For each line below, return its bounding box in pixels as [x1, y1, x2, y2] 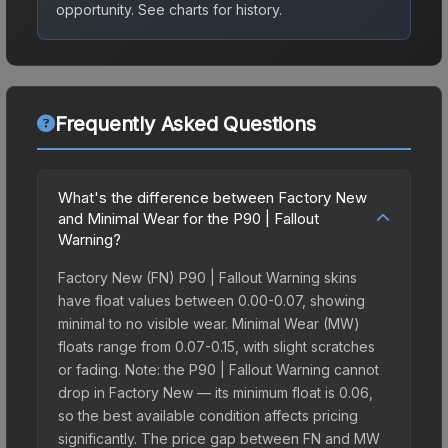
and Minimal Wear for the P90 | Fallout [58, 208, 319, 228]
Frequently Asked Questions [54, 111, 316, 136]
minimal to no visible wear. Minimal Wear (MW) [58, 314, 360, 332]
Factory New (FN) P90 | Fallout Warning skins [58, 268, 357, 286]
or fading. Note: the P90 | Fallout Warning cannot [58, 360, 379, 378]
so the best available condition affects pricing [58, 406, 358, 424]
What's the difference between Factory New [58, 187, 367, 207]
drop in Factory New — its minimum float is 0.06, [58, 383, 373, 401]
